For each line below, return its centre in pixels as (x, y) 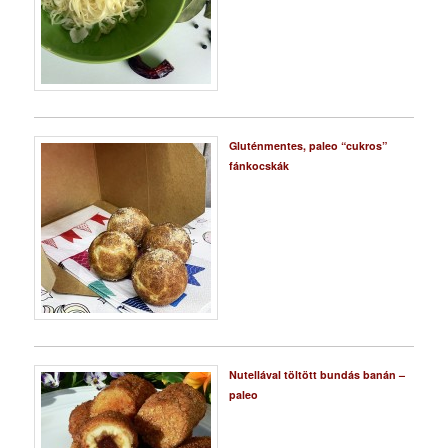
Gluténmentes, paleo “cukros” (307, 145)
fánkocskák (258, 165)
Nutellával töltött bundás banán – (316, 374)
